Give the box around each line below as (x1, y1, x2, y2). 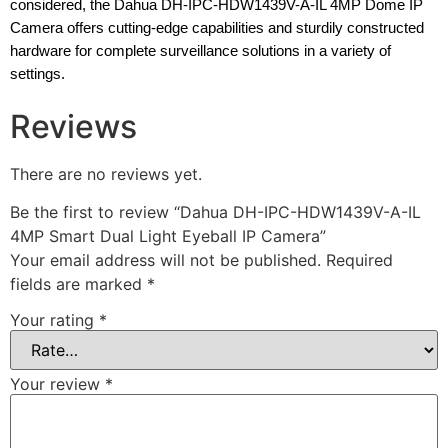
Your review (10, 373, 105, 394)
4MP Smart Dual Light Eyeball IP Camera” (10, 226, 326, 247)
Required (326, 250, 393, 271)
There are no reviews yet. (10, 163, 202, 184)
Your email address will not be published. (10, 250, 321, 271)
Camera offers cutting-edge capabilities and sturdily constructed (10, 19, 424, 37)
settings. (10, 65, 65, 83)
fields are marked (10, 274, 147, 295)
